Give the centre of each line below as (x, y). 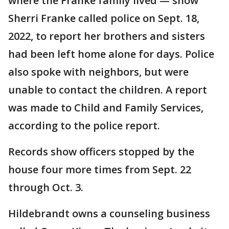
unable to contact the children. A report (108, 90)
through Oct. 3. (46, 188)
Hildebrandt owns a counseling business (109, 214)
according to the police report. (84, 126)
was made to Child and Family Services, (106, 108)
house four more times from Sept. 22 (100, 170)
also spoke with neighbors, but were (98, 72)
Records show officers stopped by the (101, 152)
